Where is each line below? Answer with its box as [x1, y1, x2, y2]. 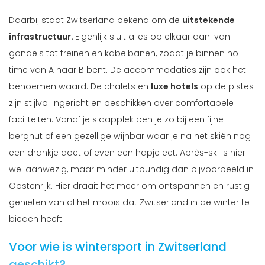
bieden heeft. [9, 213, 64, 225]
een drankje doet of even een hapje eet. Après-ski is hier [9, 147, 245, 159]
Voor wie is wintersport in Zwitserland [9, 238, 227, 256]
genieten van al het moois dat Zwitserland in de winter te [9, 196, 250, 209]
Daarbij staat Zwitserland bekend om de [9, 14, 182, 27]
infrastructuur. [9, 31, 75, 43]
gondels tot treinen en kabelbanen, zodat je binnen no [9, 47, 238, 60]
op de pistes [198, 80, 254, 93]
